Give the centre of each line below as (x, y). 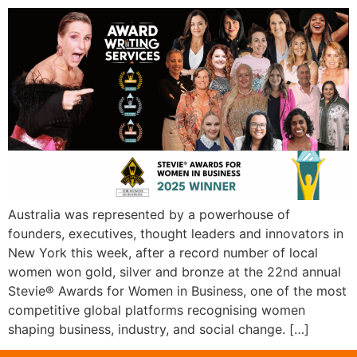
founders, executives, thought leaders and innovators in (176, 233)
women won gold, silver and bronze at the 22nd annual (175, 271)
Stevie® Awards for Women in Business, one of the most (177, 290)
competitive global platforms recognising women (157, 310)
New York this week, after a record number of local (163, 252)
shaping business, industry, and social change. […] (159, 329)
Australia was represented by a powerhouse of (149, 214)
